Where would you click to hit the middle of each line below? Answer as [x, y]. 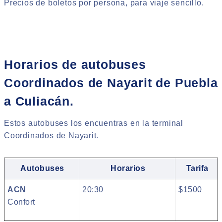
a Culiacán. [39, 101]
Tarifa [197, 168]
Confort [21, 202]
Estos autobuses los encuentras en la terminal [94, 123]
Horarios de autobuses [75, 65]
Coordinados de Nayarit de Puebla [111, 83]
